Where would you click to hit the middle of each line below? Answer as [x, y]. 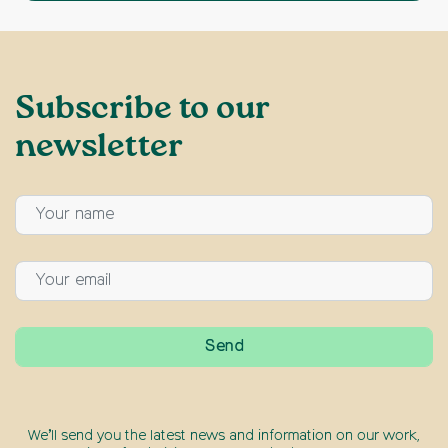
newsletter [99, 147]
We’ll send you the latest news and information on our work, [224, 435]
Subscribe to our [142, 109]
